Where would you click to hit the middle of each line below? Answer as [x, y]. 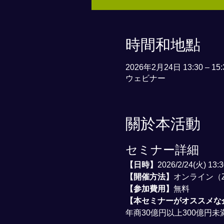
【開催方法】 [149, 177]
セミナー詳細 [162, 150]
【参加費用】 [149, 189]
